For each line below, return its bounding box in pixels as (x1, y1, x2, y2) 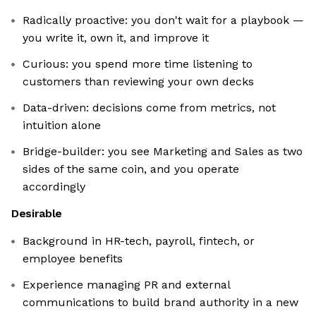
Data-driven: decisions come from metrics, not (23, 101, 276, 115)
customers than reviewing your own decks (23, 75, 254, 89)
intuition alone (23, 119, 101, 133)
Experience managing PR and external (23, 278, 231, 292)
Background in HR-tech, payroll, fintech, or (23, 234, 255, 248)
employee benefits (23, 252, 123, 266)
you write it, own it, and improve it (23, 31, 209, 45)
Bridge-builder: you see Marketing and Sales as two (23, 145, 303, 159)
